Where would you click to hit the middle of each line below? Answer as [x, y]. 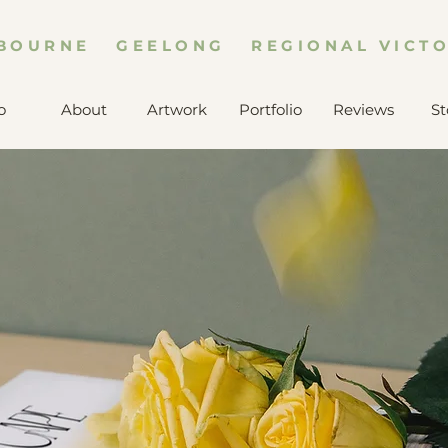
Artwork [177, 109]
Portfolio [270, 109]
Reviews [363, 109]
